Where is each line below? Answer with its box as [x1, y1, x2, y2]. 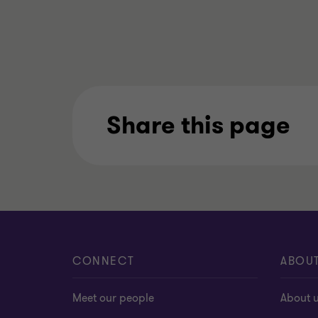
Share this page [106, 109, 290, 142]
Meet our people [72, 290, 154, 306]
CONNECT [72, 253, 135, 269]
